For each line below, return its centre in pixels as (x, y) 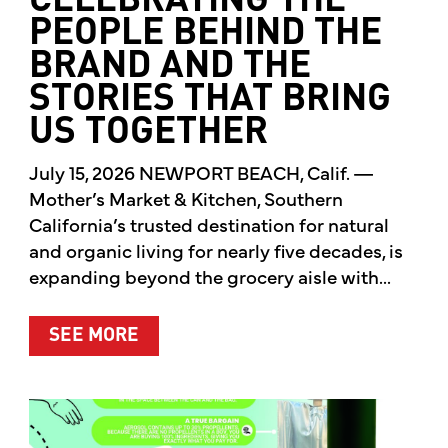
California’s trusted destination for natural (208, 224)
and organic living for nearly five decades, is (215, 250)
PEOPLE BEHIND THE (205, 34)
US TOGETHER (148, 133)
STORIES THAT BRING (209, 100)
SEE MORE (93, 336)
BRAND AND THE (169, 67)
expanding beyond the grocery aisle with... (209, 276)
